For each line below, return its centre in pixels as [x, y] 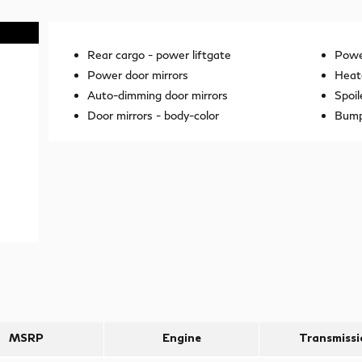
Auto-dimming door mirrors [158, 95]
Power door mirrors [138, 74]
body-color [192, 115]
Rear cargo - [122, 54]
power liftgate [194, 54]
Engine [181, 337]
